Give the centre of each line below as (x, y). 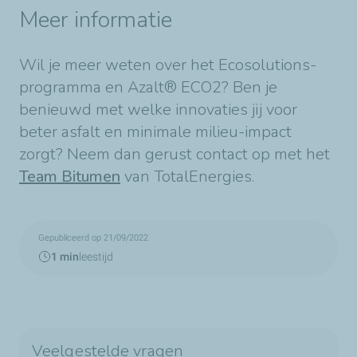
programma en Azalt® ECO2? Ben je (148, 88)
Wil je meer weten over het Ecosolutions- (168, 65)
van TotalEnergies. (187, 177)
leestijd (96, 257)
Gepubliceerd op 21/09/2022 (93, 238)
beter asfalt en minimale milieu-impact (155, 132)
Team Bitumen (70, 177)
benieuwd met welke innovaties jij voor (158, 110)
